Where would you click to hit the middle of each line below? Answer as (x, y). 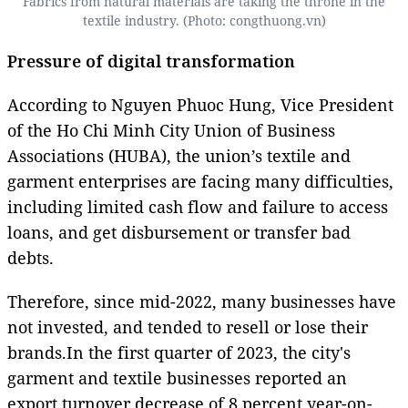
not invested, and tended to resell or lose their (188, 326)
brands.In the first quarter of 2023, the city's (179, 352)
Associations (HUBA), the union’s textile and (179, 155)
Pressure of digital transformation (151, 61)
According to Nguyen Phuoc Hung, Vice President (200, 104)
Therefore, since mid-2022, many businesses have (202, 301)
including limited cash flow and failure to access (198, 206)
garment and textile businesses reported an (177, 377)
